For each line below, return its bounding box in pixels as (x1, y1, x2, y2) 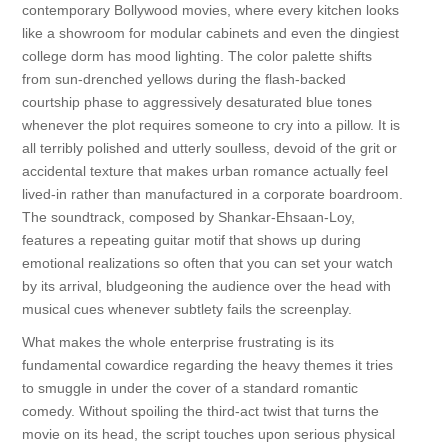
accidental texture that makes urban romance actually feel (21, 163, 388, 179)
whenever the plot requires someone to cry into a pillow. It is (21, 117, 400, 133)
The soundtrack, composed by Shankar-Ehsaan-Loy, (21, 209, 355, 225)
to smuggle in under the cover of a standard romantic (21, 380, 358, 396)
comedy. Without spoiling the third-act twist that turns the (21, 403, 379, 419)
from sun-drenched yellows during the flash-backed (21, 71, 346, 87)
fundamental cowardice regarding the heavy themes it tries (21, 357, 393, 373)
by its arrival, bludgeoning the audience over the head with (21, 278, 391, 294)
